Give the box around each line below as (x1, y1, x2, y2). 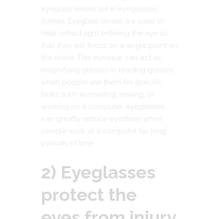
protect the (41, 184, 137, 205)
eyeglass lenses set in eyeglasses (41, 4, 156, 14)
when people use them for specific (41, 78, 162, 87)
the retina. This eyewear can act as (41, 53, 161, 63)
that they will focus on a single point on (41, 41, 178, 50)
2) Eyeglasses (41, 161, 155, 182)
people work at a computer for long (41, 127, 167, 136)
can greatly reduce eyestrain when (41, 114, 162, 124)
